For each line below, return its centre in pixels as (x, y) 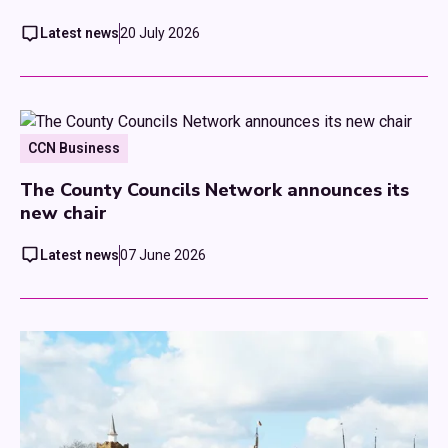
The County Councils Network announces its (214, 189)
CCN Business (74, 147)
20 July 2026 (160, 33)
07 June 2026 (163, 254)
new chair (63, 212)
